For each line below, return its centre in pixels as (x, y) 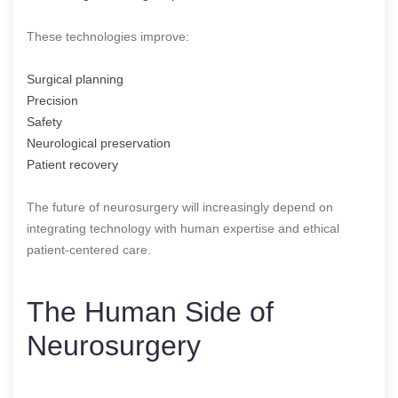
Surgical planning (75, 79)
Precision (52, 100)
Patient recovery (72, 164)
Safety (44, 121)
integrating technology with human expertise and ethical (183, 228)
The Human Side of (150, 311)
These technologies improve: (108, 36)
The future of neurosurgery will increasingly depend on (180, 207)
